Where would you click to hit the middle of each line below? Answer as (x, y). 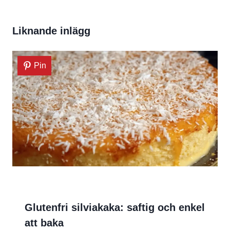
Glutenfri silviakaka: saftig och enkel (115, 208)
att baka (44, 223)
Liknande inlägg (51, 31)
